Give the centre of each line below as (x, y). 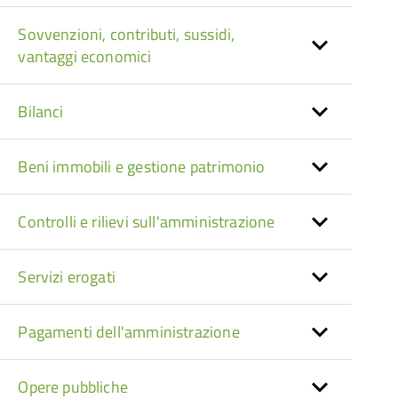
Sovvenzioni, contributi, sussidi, (127, 34)
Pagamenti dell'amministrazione (129, 332)
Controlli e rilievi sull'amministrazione (147, 222)
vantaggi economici (85, 56)
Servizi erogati (67, 277)
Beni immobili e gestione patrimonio (142, 167)
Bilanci (41, 111)
